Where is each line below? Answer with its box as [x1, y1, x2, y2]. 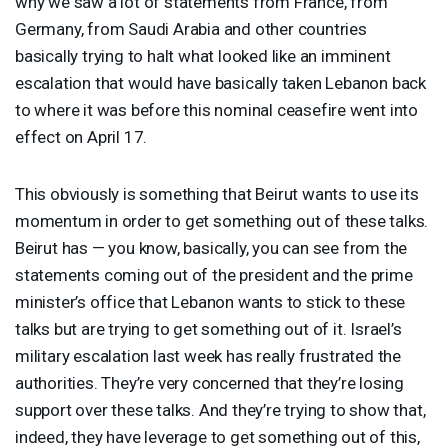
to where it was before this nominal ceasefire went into [15, 99, 418, 120]
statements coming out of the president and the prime [15, 264, 413, 285]
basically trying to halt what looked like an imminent [15, 45, 391, 66]
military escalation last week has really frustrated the [15, 345, 401, 366]
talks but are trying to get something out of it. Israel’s [15, 318, 402, 339]
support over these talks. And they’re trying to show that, [15, 399, 426, 420]
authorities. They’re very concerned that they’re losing [15, 372, 404, 393]
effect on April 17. [15, 126, 148, 147]
